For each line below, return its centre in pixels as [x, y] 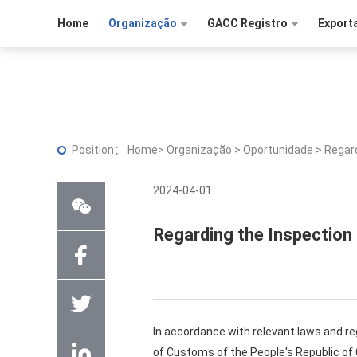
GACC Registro [247, 23]
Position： [100, 150]
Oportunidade [279, 150]
